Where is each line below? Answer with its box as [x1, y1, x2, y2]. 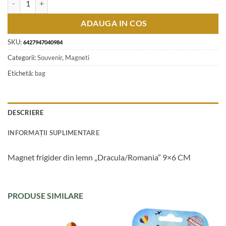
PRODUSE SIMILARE [8, 190, 83, 200]
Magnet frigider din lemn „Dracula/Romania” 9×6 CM [8, 152, 191, 162]
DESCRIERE [8, 108, 44, 117]
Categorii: [8, 53, 37, 62]
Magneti [65, 53, 89, 62]
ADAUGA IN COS [81, 18, 147, 28]
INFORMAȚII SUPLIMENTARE [8, 128, 99, 137]
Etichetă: [8, 69, 35, 78]
